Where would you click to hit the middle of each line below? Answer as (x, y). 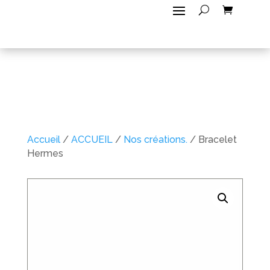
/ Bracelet (212, 140)
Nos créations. (155, 140)
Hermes (45, 153)
